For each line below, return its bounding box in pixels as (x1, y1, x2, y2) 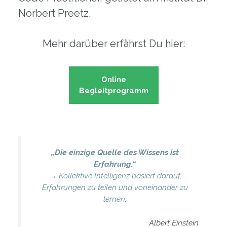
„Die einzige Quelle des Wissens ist (51, 147, 179, 158)
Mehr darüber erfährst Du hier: (42, 37, 185, 50)
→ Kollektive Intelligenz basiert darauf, (48, 171, 181, 181)
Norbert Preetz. (18, 7, 91, 20)
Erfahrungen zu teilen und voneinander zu (42, 182, 188, 193)
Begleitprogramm (79, 86, 148, 96)
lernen (103, 194, 125, 204)
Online (101, 75, 126, 85)
